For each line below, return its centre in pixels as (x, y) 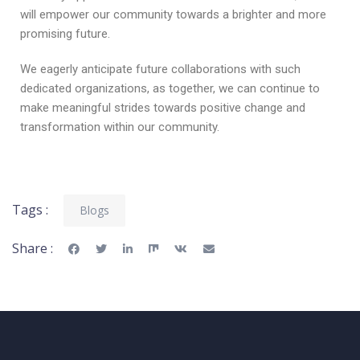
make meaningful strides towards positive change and (163, 107)
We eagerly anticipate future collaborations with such (160, 69)
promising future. (65, 33)
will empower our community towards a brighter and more (173, 14)
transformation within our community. (120, 127)
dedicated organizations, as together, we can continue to (170, 88)
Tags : (30, 209)
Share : (33, 248)
